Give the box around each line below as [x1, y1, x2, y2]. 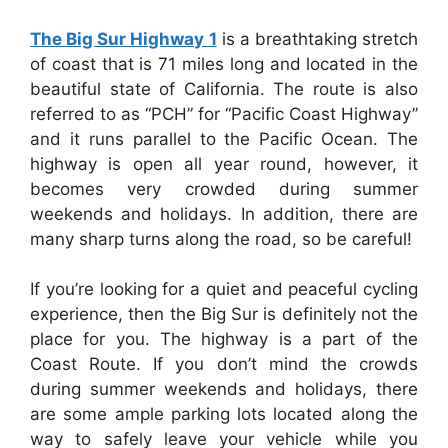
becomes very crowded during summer [30, 178, 418, 199]
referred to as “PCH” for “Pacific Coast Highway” [30, 103, 418, 124]
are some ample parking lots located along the [30, 404, 418, 425]
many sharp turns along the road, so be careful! [30, 228, 412, 249]
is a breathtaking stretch [216, 28, 418, 49]
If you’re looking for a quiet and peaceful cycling [30, 279, 418, 300]
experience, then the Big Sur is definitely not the [30, 304, 418, 325]
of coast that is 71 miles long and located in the [30, 53, 418, 74]
